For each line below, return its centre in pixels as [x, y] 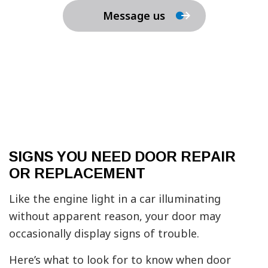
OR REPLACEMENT [77, 173]
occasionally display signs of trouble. [104, 233]
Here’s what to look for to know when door [120, 259]
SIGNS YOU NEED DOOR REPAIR [122, 156]
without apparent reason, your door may [115, 216]
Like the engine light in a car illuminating [115, 198]
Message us [134, 16]
